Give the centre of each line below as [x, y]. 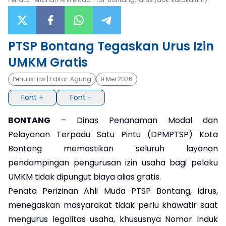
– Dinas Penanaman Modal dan [134, 120]
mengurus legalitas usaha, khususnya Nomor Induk [113, 219]
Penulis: [25, 79]
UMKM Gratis [48, 62]
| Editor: [58, 79]
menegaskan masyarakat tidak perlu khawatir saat [113, 205]
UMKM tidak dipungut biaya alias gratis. [84, 177]
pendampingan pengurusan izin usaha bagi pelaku [113, 162]
